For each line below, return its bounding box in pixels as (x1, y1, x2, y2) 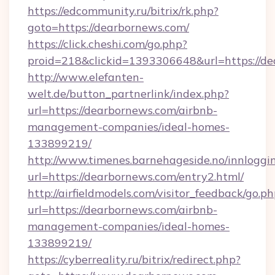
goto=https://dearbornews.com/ (28, 20, 189, 34)
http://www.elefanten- (28, 70, 144, 84)
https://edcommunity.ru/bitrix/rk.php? (28, 4, 219, 18)
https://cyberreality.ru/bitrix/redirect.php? (28, 252, 241, 266)
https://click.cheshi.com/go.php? (28, 37, 187, 51)
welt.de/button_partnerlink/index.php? (28, 87, 229, 101)
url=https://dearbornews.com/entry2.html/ (28, 169, 244, 184)
